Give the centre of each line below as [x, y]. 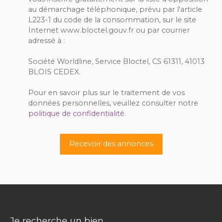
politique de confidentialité [76, 113]
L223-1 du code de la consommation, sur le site [112, 20]
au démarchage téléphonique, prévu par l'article [115, 9]
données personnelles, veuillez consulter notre [113, 103]
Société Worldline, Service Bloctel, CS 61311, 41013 [116, 61]
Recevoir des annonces [111, 144]
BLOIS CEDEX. [54, 72]
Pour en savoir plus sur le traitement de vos [107, 92]
